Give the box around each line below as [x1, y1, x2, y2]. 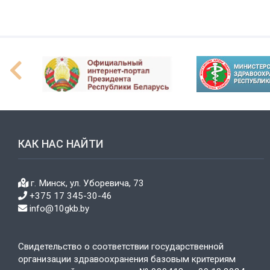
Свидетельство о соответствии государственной [18, 241, 224, 253]
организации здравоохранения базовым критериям [18, 254, 236, 265]
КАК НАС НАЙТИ [18, 137, 104, 151]
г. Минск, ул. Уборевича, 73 [28, 178, 144, 189]
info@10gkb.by [27, 203, 89, 215]
